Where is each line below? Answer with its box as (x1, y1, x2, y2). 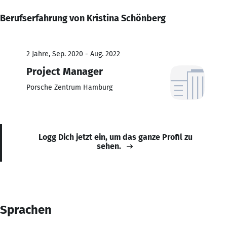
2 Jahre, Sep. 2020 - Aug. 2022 (26, 49, 120, 58)
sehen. (97, 141, 121, 151)
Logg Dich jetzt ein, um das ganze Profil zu (39, 132, 193, 142)
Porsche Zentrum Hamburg (26, 83, 112, 92)
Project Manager (26, 65, 103, 78)
